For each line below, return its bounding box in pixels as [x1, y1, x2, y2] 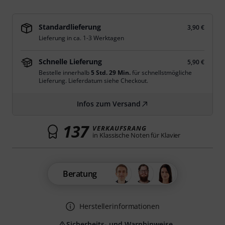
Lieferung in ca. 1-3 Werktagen [39, 34, 124, 42]
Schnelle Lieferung [39, 57, 102, 66]
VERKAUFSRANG [92, 124, 147, 133]
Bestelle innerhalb [39, 68, 91, 77]
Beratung [63, 168, 97, 179]
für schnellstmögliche [131, 68, 192, 77]
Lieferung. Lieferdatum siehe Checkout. [39, 76, 148, 85]
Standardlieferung [39, 22, 101, 32]
